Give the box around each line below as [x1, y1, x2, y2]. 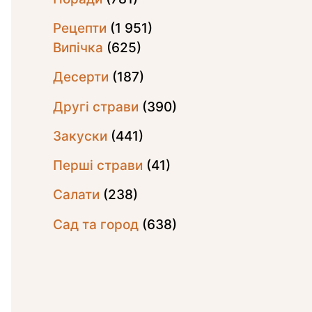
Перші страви [53, 157, 143, 174]
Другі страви [53, 98, 139, 115]
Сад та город [53, 216, 139, 233]
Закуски [53, 127, 107, 144]
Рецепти [53, 20, 107, 37]
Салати [53, 187, 100, 203]
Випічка [53, 40, 103, 56]
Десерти [53, 69, 109, 86]
